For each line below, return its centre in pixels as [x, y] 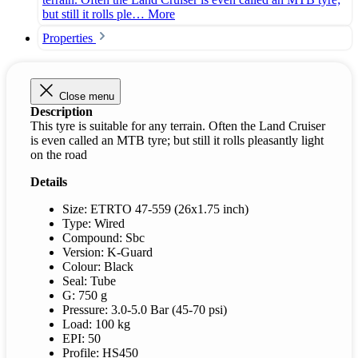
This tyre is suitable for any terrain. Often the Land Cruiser [178, 126]
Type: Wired [93, 224]
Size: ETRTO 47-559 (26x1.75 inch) [155, 209]
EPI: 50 [82, 339]
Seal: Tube [89, 281]
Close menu [87, 97]
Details [49, 182]
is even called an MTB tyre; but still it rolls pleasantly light [177, 141]
